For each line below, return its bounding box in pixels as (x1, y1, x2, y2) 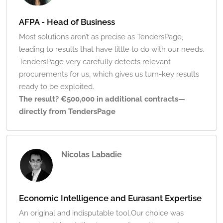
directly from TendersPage (19, 107, 115, 116)
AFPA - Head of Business (19, 17, 115, 27)
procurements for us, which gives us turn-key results (19, 70, 199, 79)
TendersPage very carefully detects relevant (19, 57, 171, 67)
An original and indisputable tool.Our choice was (19, 209, 184, 218)
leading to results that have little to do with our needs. (19, 45, 204, 54)
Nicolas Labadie (61, 150, 122, 160)
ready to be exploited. (19, 82, 94, 92)
